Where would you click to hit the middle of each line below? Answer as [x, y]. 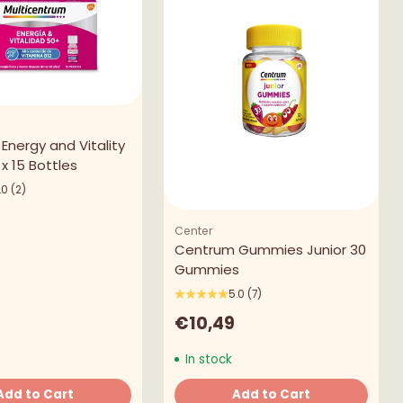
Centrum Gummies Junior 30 [271, 249]
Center [194, 230]
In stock [206, 359]
